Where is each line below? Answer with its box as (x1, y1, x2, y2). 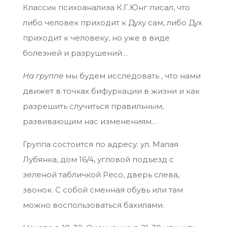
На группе (22, 71, 63, 81)
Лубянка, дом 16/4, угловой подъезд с (22, 155, 174, 165)
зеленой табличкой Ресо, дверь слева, (22, 170, 179, 180)
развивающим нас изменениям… (22, 117, 157, 127)
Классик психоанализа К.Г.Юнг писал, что (22, 3, 190, 13)
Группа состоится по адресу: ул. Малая (22, 139, 178, 149)
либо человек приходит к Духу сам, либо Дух (22, 18, 202, 28)
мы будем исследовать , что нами (63, 71, 201, 81)
